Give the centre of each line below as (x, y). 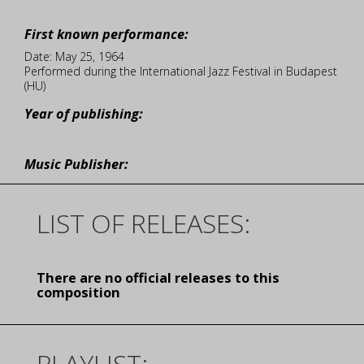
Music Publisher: (76, 164)
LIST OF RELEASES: (143, 223)
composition (78, 292)
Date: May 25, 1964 (74, 56)
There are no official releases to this (158, 278)
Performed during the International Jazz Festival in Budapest (181, 71)
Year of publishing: (84, 114)
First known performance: (106, 34)
